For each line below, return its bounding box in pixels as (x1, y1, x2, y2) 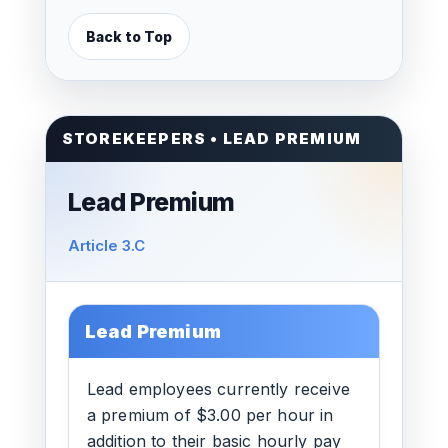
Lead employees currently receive (86, 379, 350, 399)
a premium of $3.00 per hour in (86, 405, 334, 425)
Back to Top (85, 28, 172, 45)
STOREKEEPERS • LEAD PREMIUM (61, 129, 362, 148)
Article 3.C (67, 236, 145, 255)
